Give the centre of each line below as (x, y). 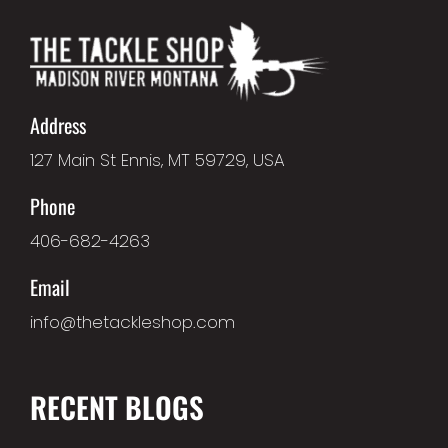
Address (58, 124)
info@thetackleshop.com (132, 321)
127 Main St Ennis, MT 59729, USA (157, 159)
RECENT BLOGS (117, 406)
